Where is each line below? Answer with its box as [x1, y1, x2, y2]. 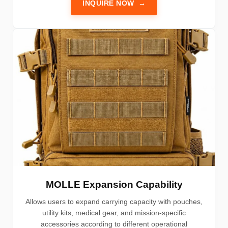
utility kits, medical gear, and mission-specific [42, 209, 186, 217]
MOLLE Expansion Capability [45, 179, 183, 190]
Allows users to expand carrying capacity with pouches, [25, 197, 203, 206]
